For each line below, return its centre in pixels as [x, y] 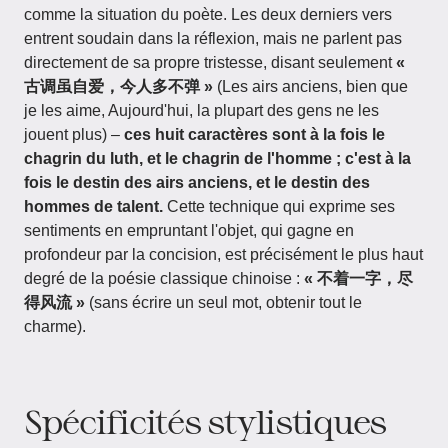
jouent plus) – [74, 134]
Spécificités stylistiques [205, 421]
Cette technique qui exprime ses [279, 206]
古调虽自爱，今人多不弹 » [118, 86]
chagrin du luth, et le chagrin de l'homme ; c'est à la [217, 158]
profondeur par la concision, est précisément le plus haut [223, 254]
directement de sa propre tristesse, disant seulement [210, 62]
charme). [55, 326]
